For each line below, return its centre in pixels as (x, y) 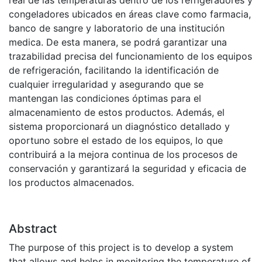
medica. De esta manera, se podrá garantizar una (118, 42)
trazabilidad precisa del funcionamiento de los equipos (130, 56)
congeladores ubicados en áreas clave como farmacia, (130, 14)
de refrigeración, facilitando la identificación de (114, 70)
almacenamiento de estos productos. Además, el (117, 113)
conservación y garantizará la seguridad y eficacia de (127, 169)
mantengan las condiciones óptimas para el (105, 99)
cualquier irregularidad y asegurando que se (106, 85)
